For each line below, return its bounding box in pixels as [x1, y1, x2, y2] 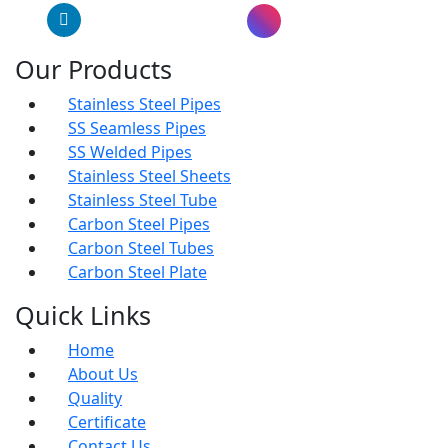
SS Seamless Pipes [165, 117, 206, 139]
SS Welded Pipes [151, 141, 192, 163]
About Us [68, 363, 138, 385]
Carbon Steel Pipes [169, 213, 210, 235]
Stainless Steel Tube [180, 189, 217, 211]
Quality [68, 387, 122, 409]
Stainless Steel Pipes [180, 93, 221, 115]
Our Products [15, 52, 172, 86]
